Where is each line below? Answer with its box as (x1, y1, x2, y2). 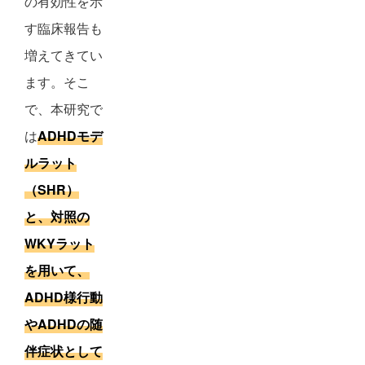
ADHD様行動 (24, 288, 103, 306)
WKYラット (24, 234, 95, 253)
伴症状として (24, 341, 103, 360)
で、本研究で (24, 99, 103, 118)
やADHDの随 (24, 314, 103, 333)
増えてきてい (24, 46, 103, 64)
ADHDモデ (37, 126, 103, 145)
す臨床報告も (24, 19, 103, 37)
